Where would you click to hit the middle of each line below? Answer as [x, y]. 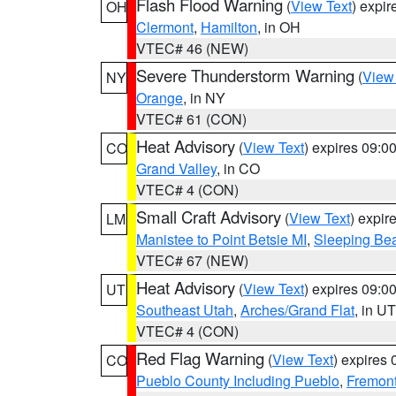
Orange [160, 98]
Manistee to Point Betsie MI [221, 239]
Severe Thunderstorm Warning [245, 75]
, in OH [279, 27]
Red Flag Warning [200, 358]
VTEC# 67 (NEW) [192, 260]
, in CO [238, 168]
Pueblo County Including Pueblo [238, 381]
